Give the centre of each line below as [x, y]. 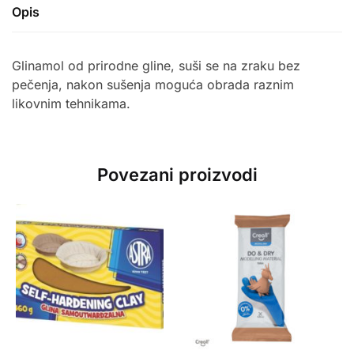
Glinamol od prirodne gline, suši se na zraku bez [156, 66]
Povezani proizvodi [177, 174]
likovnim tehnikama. [71, 104]
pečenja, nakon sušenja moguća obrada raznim [153, 85]
